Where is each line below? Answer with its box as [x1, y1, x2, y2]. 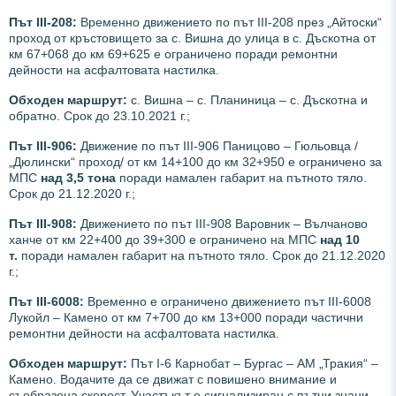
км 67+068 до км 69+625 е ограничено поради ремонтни [9, 46, 338, 61]
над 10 [320, 232, 360, 247]
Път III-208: [9, 14, 77, 29]
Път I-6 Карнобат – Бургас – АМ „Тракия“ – [127, 355, 378, 370]
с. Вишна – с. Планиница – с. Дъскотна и [127, 92, 368, 107]
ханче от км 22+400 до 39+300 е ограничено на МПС [9, 232, 320, 247]
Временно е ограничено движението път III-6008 [84, 293, 371, 308]
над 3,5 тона [41, 170, 116, 185]
